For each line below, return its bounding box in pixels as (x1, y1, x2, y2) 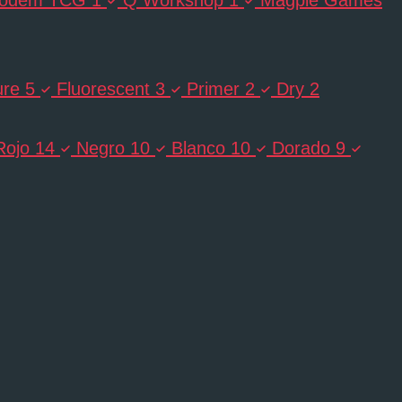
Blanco (171, 137, 225, 158)
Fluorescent (57, 78, 150, 99)
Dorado (272, 137, 330, 158)
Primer (187, 78, 240, 99)
